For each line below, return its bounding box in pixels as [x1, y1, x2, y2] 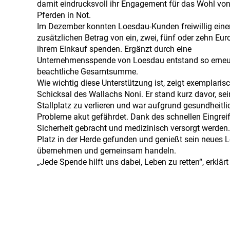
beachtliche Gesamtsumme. [37, 67, 138, 76]
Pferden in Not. [37, 11, 91, 20]
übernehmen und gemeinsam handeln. [37, 146, 176, 156]
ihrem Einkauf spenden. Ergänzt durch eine [37, 45, 191, 54]
